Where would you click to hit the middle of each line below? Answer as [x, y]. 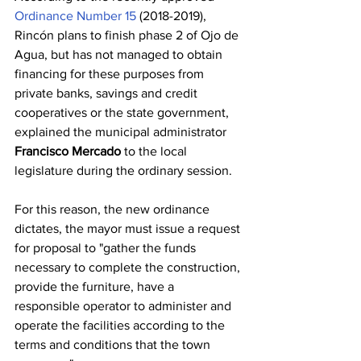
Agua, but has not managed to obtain [120, 55]
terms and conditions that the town [114, 345]
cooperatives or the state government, [123, 113]
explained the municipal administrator [122, 132]
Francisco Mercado [68, 151]
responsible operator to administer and [124, 306]
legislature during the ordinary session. [123, 171]
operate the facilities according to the [121, 326]
